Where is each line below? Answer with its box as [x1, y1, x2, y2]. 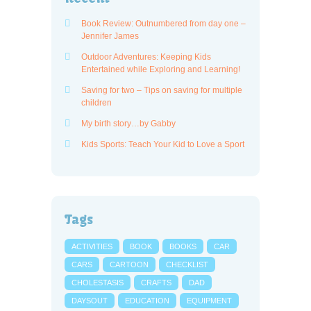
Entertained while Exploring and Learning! [81, 64, 240, 74]
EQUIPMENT [187, 296, 232, 305]
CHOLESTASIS [72, 278, 124, 287]
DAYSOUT [72, 296, 108, 305]
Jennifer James [81, 31, 139, 41]
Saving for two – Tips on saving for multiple [81, 85, 242, 95]
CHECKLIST [166, 260, 208, 269]
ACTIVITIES [72, 242, 112, 251]
